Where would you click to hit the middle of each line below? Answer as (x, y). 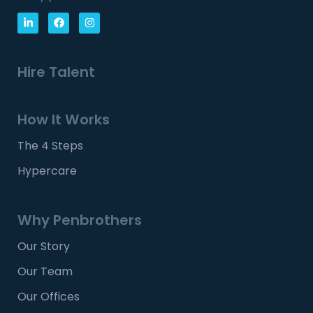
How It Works (64, 119)
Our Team (45, 271)
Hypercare (47, 170)
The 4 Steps (50, 145)
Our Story (44, 246)
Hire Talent (56, 72)
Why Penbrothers (80, 220)
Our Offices (49, 296)
